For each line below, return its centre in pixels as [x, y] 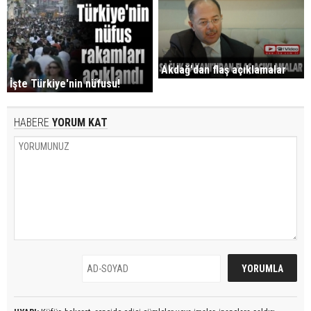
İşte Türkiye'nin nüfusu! [65, 84]
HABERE [32, 123]
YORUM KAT [78, 123]
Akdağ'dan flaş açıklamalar [224, 69]
